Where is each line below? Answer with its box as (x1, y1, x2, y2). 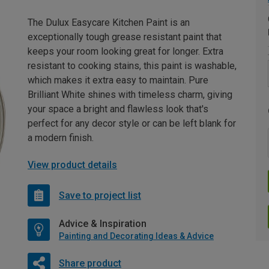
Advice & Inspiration (59, 218, 147, 230)
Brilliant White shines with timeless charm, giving (28, 89, 232, 101)
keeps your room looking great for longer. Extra (28, 46, 223, 58)
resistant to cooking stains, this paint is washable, (28, 60, 237, 72)
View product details (28, 159, 117, 171)
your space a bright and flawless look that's (28, 103, 208, 115)
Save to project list (59, 189, 141, 201)
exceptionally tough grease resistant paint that (28, 31, 222, 43)
